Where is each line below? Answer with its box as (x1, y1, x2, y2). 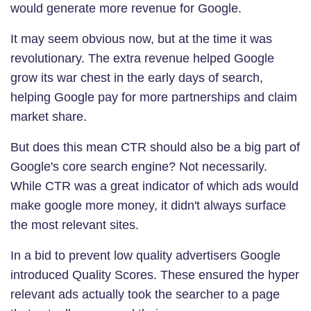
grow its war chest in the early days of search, (10, 70, 263, 85)
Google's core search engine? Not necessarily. (10, 159, 267, 174)
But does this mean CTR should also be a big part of (10, 140, 300, 154)
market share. (10, 109, 87, 124)
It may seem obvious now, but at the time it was (10, 31, 272, 46)
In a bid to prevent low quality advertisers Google (10, 248, 280, 262)
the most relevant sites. (10, 217, 139, 232)
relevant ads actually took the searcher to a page (10, 287, 280, 301)
